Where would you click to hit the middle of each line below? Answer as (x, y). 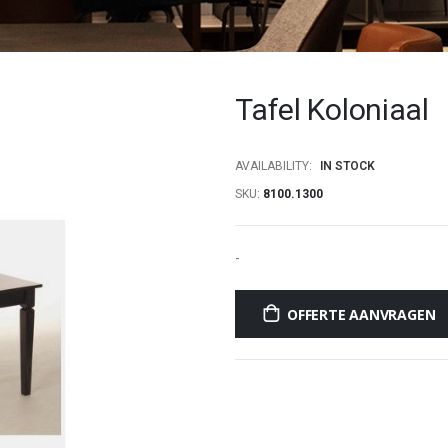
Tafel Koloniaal (332, 109)
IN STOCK (348, 166)
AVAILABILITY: (274, 166)
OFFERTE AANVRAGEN (361, 314)
